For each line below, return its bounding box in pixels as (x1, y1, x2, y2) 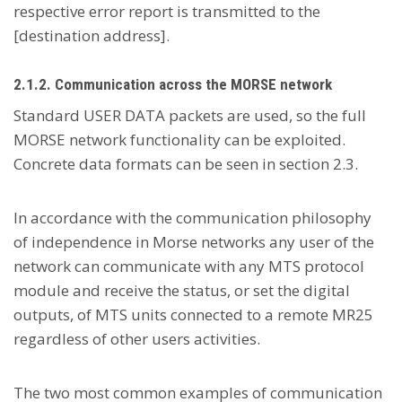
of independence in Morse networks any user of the (13, 232, 374, 252)
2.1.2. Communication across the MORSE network (13, 75, 332, 93)
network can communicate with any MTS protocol (13, 256, 364, 276)
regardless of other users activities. (13, 328, 260, 349)
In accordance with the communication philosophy (13, 207, 371, 228)
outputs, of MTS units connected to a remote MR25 (13, 304, 373, 325)
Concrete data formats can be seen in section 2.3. (13, 153, 358, 174)
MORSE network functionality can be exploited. (13, 129, 345, 150)
